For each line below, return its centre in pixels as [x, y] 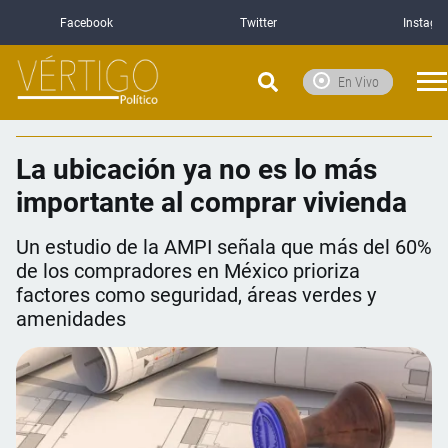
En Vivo [358, 82]
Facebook [86, 22]
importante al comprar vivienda [211, 202]
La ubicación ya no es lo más [196, 169]
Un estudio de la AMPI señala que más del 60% [224, 246]
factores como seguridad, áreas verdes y [196, 294]
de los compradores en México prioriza [188, 270]
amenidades [71, 318]
